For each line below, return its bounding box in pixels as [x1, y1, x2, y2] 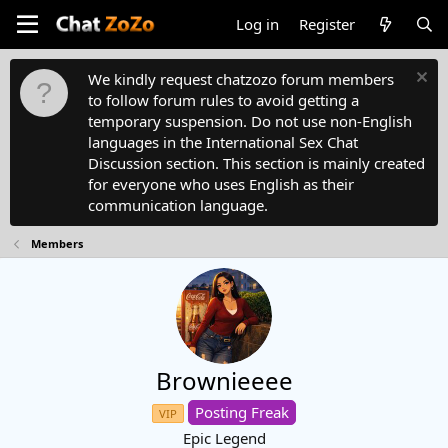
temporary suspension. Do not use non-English [88, 111, 412, 131]
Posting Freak [195, 402, 289, 422]
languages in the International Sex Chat [88, 132, 358, 152]
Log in [236, 14, 280, 34]
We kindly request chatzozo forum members [88, 69, 394, 89]
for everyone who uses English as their [88, 174, 354, 194]
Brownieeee [155, 364, 293, 397]
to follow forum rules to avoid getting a [88, 90, 359, 110]
